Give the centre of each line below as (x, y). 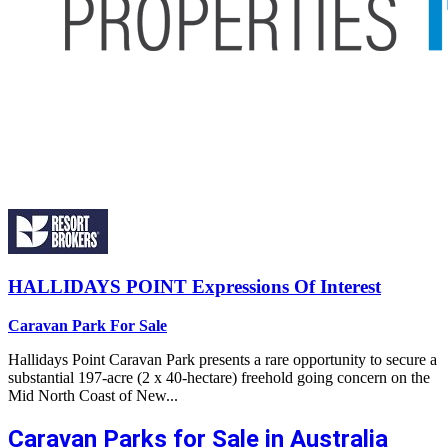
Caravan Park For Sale (87, 326)
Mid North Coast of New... (93, 396)
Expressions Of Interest (286, 287)
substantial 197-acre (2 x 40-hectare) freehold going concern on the (219, 378)
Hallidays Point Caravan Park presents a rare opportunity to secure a (222, 360)
